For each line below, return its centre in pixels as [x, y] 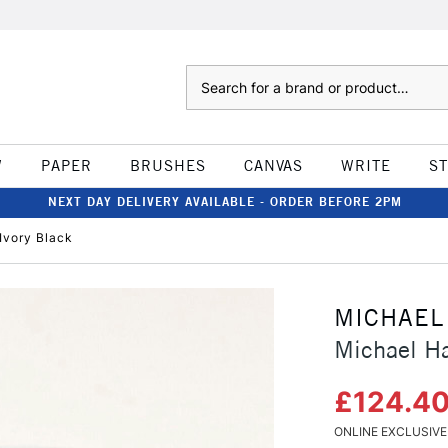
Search [205, 75]
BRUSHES [167, 165]
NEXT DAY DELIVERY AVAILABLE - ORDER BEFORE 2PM [225, 201]
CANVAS [273, 165]
